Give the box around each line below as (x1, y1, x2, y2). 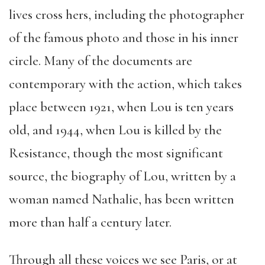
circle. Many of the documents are (9, 53, 192, 69)
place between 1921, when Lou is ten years (9, 99, 234, 115)
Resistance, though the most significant (9, 145, 223, 161)
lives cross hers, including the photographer (9, 7, 244, 23)
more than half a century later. (9, 214, 177, 231)
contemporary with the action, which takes (9, 76, 242, 92)
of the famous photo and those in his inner (9, 30, 238, 46)
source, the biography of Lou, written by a (9, 168, 236, 185)
